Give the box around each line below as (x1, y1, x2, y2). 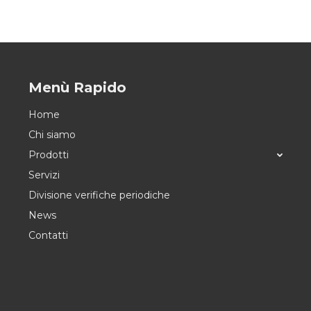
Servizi (28, 168, 60, 181)
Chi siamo (28, 128, 76, 141)
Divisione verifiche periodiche (28, 188, 170, 201)
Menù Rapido (28, 78, 126, 96)
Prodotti (28, 148, 69, 161)
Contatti (28, 228, 68, 242)
